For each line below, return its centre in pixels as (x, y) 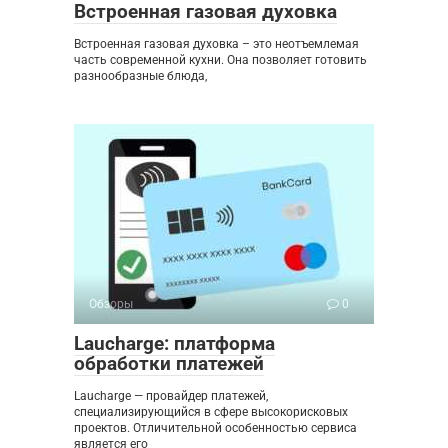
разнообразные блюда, (140, 76)
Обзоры (111, 304)
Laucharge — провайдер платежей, (171, 396)
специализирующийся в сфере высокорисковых (211, 412)
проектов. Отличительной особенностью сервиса (215, 428)
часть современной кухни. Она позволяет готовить (220, 60)
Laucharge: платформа (174, 344)
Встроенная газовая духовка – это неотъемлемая (216, 44)
